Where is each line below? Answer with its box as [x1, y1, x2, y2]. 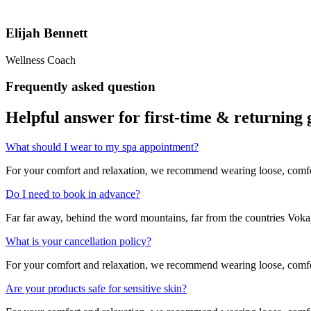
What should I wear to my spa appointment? [6, 141, 199, 153]
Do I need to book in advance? [6, 188, 140, 201]
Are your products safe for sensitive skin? [6, 283, 187, 295]
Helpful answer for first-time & [6, 108, 234, 127]
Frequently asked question [6, 79, 155, 94]
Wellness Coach [6, 53, 76, 66]
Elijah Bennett [6, 25, 87, 40]
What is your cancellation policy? [6, 235, 151, 248]
